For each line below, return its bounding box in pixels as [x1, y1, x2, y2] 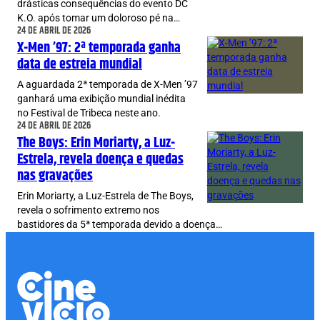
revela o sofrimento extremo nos [17, 204, 159, 217]
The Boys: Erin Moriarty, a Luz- [17, 132, 175, 154]
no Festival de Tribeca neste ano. [17, 107, 161, 120]
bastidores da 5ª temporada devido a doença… [17, 219, 222, 231]
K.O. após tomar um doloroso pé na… [17, 12, 180, 25]
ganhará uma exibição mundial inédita [17, 93, 186, 106]
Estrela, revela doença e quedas [17, 149, 184, 171]
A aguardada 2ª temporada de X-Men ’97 [17, 79, 198, 91]
